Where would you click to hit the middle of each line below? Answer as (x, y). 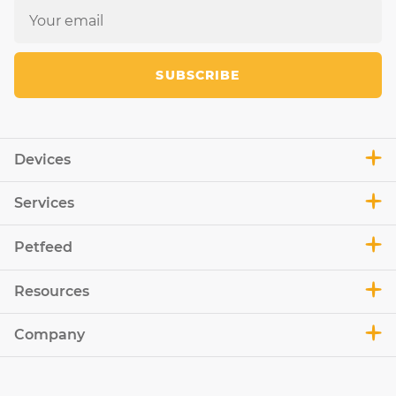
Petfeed (43, 247)
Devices (42, 160)
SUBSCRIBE (198, 75)
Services (44, 203)
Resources (52, 291)
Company (49, 335)
